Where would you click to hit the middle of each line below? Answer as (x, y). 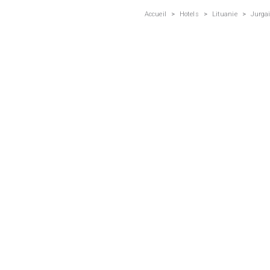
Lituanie (224, 14)
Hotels (189, 14)
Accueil (155, 14)
